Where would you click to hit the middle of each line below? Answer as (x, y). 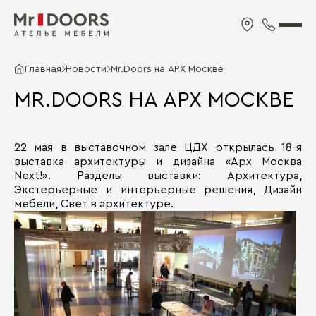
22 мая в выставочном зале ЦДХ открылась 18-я (158, 147)
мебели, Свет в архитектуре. (94, 204)
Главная (43, 69)
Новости (86, 69)
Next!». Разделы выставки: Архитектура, (158, 176)
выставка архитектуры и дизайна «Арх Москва (158, 162)
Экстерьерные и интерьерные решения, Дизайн (158, 190)
